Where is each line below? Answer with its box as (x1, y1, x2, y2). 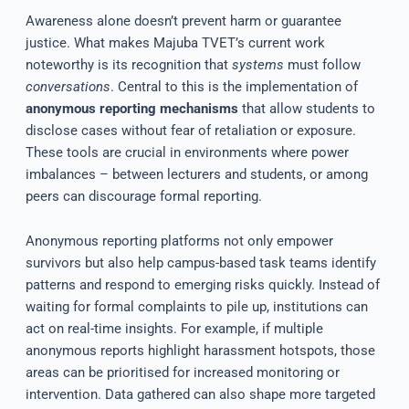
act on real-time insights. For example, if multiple (25, 320, 323, 338)
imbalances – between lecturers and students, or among (25, 165, 368, 183)
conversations (25, 78, 110, 95)
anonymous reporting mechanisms (25, 100, 238, 117)
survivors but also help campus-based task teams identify (25, 255, 376, 272)
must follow (283, 56, 361, 73)
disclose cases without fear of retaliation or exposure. (25, 121, 356, 139)
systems (231, 56, 284, 73)
